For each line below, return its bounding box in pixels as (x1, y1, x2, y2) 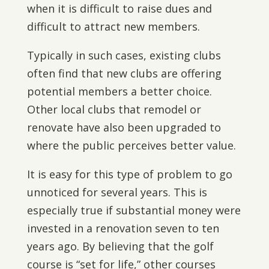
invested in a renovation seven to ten (26, 221, 219, 235)
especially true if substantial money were (26, 203, 241, 217)
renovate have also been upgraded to (26, 120, 221, 134)
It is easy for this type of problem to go (26, 167, 232, 181)
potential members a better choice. (26, 84, 212, 98)
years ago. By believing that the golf (26, 239, 214, 253)
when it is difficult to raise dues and (26, 1, 212, 16)
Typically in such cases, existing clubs (26, 48, 221, 62)
